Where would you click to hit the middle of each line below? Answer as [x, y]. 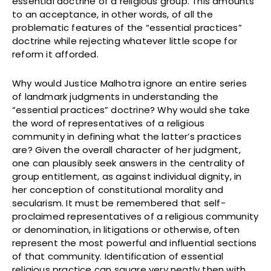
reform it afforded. [55, 54]
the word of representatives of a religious [109, 123]
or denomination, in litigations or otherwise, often [126, 230]
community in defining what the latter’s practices [127, 137]
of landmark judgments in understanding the [116, 97]
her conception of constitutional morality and [118, 190]
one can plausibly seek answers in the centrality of [129, 163]
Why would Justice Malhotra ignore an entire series [130, 83]
